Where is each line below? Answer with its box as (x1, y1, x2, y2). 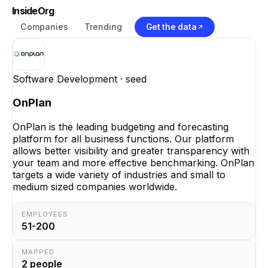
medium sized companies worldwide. (13, 181, 177, 193)
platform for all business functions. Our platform (13, 133, 234, 145)
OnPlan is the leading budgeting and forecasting (13, 121, 229, 133)
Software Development (13, 72, 117, 85)
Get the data (145, 22, 197, 32)
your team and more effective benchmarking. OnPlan (13, 157, 254, 169)
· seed (117, 72, 147, 85)
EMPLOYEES (22, 210, 69, 219)
